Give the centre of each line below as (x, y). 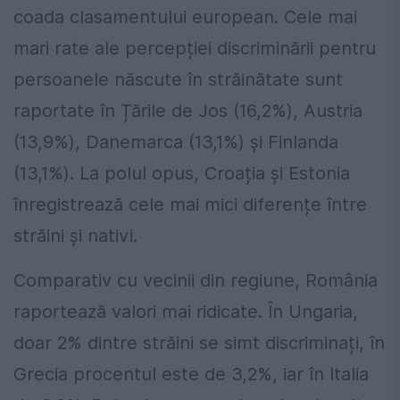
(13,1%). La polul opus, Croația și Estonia (182, 174)
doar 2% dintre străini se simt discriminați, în (199, 343)
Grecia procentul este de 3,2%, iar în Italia (191, 375)
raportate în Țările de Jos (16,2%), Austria (188, 111)
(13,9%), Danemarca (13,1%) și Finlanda (176, 142)
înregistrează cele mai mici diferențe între (190, 205)
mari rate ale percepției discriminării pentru (195, 49)
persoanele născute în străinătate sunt (178, 80)
